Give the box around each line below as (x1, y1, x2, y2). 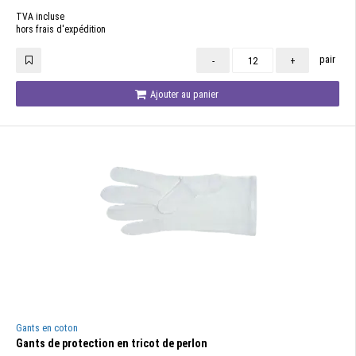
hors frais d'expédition (16, 24, 106, 35)
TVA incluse (16, 11, 64, 22)
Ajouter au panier (148, 88, 219, 100)
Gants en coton (16, 322, 78, 334)
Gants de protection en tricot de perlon (16, 337, 207, 350)
